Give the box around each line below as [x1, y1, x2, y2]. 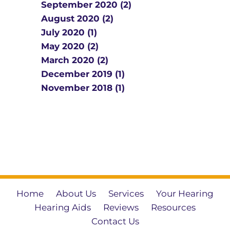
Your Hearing [156, 188, 214, 199]
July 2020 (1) [41, 27, 97, 37]
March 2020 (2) [41, 55, 108, 65]
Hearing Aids [34, 202, 91, 213]
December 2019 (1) [41, 69, 125, 79]
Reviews [103, 202, 139, 213]
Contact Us [91, 216, 139, 226]
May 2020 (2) [41, 41, 99, 51]
